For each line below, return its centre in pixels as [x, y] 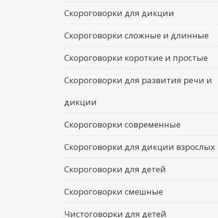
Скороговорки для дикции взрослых [140, 147]
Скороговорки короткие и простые [136, 58]
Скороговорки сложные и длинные [136, 35]
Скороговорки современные [122, 124]
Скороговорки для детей [115, 169]
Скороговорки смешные [114, 191]
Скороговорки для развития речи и [138, 80]
